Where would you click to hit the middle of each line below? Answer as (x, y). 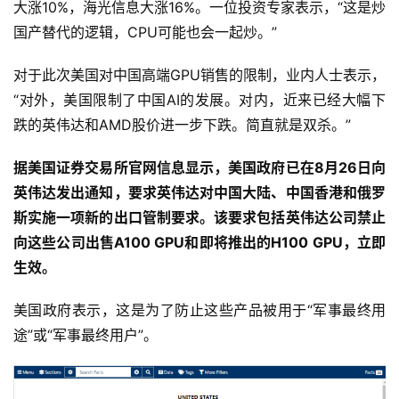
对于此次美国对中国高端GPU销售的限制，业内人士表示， (199, 75)
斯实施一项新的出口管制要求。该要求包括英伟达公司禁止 (199, 218)
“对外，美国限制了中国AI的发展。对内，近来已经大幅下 (199, 100)
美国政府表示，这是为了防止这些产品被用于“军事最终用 (199, 310)
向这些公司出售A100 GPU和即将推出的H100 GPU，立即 (199, 243)
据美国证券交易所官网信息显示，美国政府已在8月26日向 (199, 168)
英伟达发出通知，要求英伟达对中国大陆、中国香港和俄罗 (199, 193)
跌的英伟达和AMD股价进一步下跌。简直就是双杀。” (182, 125)
